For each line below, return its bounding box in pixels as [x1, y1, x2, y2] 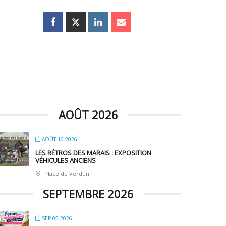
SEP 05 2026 [42, 215, 73, 222]
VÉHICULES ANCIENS [35, 156, 96, 165]
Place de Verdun [43, 169, 90, 178]
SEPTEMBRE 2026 [42, 186, 134, 202]
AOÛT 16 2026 [42, 136, 78, 143]
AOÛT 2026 [58, 107, 118, 123]
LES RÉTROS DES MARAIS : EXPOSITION [35, 148, 152, 158]
